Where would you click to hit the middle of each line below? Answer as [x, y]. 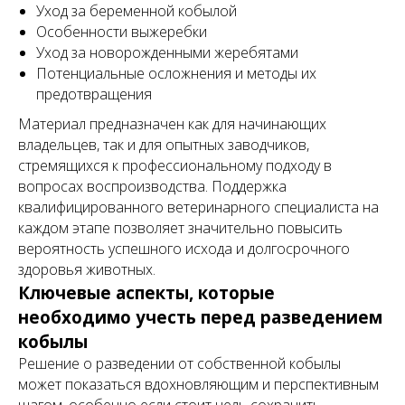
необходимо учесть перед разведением [200, 317]
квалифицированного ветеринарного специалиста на [198, 207]
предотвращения [94, 94]
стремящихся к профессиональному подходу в [175, 165]
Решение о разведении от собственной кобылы [179, 363]
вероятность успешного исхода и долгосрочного [184, 249]
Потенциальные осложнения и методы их [176, 73]
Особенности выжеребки [122, 32]
